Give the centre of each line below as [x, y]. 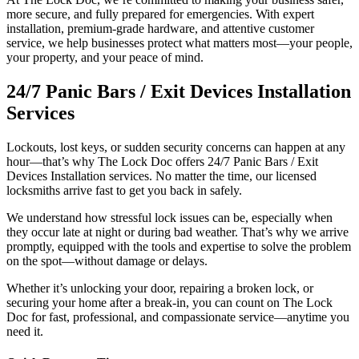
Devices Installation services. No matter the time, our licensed [161, 175]
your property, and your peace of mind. [105, 57]
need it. [25, 331]
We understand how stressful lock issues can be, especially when [169, 217]
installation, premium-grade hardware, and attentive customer [160, 28]
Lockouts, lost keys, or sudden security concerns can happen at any [176, 147]
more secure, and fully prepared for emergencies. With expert [160, 14]
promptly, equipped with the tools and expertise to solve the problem [179, 246]
